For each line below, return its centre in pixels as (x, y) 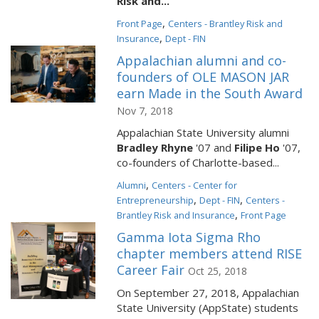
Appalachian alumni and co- (202, 61)
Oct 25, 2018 (218, 271)
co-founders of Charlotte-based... (198, 162)
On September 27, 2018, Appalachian (208, 293)
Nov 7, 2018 (145, 111)
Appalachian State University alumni (203, 132)
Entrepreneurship (156, 200)
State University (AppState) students (208, 308)
